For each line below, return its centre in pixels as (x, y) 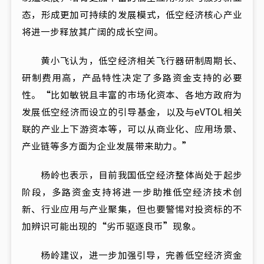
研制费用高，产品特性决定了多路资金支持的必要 (132, 77)
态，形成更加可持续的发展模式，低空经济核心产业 (132, 14)
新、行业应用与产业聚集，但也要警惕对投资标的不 (132, 209)
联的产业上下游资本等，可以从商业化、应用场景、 (132, 129)
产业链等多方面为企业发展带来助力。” (107, 146)
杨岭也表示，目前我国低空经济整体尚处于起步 (132, 175)
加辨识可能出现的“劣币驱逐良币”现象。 (111, 226)
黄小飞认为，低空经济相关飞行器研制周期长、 (132, 60)
